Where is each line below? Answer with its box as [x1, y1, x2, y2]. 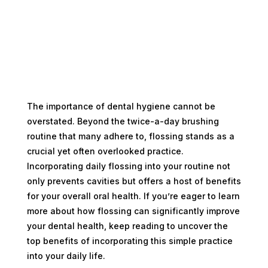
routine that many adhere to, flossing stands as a [26, 130, 234, 141]
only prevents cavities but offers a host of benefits [26, 175, 241, 186]
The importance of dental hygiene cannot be [26, 100, 215, 111]
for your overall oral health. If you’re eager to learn [26, 190, 240, 201]
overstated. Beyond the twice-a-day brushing [26, 115, 219, 126]
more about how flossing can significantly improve [26, 205, 240, 216]
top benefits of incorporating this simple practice [26, 235, 233, 246]
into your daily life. [26, 250, 105, 261]
